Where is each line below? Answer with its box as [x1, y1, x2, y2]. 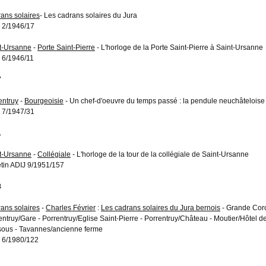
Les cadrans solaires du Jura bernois [101, 203, 220, 212]
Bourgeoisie [24, 96, 64, 105]
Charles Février [46, 203, 96, 212]
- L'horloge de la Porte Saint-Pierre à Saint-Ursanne [95, 43, 263, 52]
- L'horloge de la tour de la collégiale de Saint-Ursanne [71, 150, 249, 159]
